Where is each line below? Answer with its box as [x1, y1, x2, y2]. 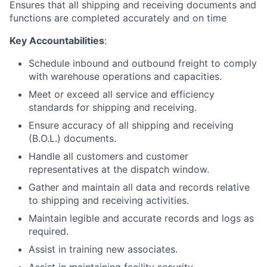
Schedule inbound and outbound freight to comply [29, 57, 257, 69]
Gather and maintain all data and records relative [29, 181, 250, 193]
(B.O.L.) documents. [29, 132, 116, 144]
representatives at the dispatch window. [29, 163, 209, 175]
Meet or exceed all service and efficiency [29, 88, 215, 100]
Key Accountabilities [10, 35, 104, 46]
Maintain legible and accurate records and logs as [29, 212, 254, 224]
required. [29, 225, 69, 237]
